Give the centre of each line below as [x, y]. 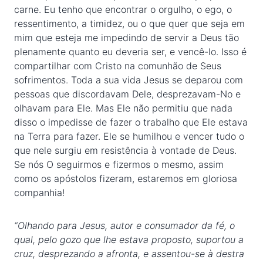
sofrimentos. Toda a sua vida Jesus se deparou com [129, 80]
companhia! [39, 193]
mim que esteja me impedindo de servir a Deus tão [127, 38]
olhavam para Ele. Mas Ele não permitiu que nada [123, 108]
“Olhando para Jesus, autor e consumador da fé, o [124, 225]
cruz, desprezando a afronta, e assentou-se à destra [129, 254]
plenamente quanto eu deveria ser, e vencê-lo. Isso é [130, 52]
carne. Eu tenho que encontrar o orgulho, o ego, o [123, 9]
